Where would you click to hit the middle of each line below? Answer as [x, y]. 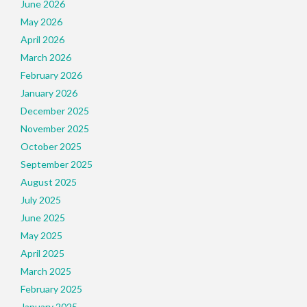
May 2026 [41, 22]
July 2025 [41, 200]
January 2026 [49, 93]
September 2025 [57, 164]
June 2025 [43, 218]
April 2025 [42, 253]
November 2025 [55, 128]
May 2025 [41, 235]
